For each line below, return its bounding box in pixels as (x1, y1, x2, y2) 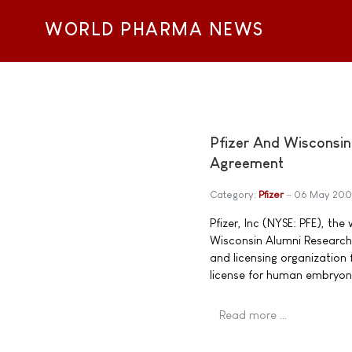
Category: (210, 189, 258, 201)
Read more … (219, 308, 288, 322)
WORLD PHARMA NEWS (45, 20, 264, 40)
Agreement (210, 155, 284, 172)
